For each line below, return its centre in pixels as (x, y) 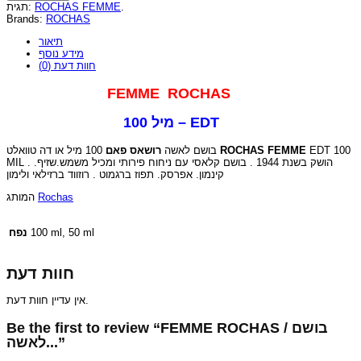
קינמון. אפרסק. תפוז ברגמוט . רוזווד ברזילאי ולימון (115, 175)
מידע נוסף (61, 54)
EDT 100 (328, 151)
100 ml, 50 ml (62, 233)
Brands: (26, 19)
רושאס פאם (133, 151)
